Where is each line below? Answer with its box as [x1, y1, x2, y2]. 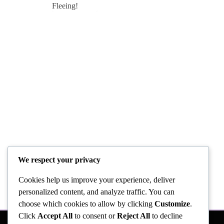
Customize [154, 199, 190, 208]
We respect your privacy [18, 155, 100, 164]
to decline [150, 211, 182, 220]
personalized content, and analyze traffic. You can [18, 187, 174, 196]
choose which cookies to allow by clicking [18, 199, 154, 208]
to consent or [72, 211, 117, 220]
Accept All [37, 211, 72, 220]
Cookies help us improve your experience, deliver [18, 175, 175, 184]
